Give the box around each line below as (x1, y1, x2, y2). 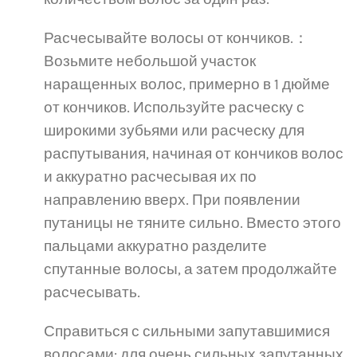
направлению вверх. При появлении (44, 191, 300, 209)
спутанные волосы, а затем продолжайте (44, 261, 337, 278)
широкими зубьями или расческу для (44, 122, 304, 139)
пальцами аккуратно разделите (44, 237, 267, 255)
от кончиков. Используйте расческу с (44, 99, 304, 116)
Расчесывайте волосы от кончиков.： (44, 29, 308, 47)
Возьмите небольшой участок (44, 53, 256, 70)
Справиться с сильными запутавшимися (44, 323, 330, 340)
